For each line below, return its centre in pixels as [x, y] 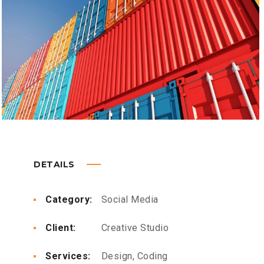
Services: [68, 256]
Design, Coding [133, 256]
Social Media [130, 200]
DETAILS [55, 165]
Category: [69, 200]
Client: [61, 228]
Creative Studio [133, 228]
